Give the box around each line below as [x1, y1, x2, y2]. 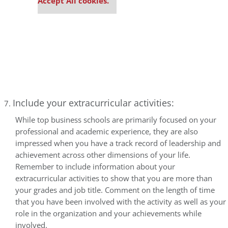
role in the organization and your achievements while [15, 208, 202, 219]
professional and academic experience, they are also [15, 126, 198, 137]
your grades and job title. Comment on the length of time [15, 185, 215, 195]
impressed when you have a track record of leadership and [15, 138, 221, 149]
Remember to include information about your [15, 161, 175, 172]
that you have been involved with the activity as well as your [15, 196, 226, 207]
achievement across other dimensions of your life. [15, 150, 190, 160]
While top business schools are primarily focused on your [15, 115, 216, 125]
